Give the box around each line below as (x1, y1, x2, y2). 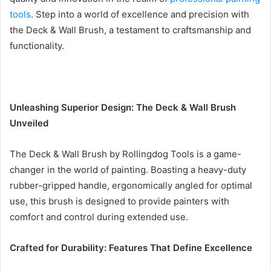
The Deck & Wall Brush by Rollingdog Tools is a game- (10, 148, 241, 160)
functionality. (10, 40, 64, 51)
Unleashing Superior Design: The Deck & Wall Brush (10, 102, 236, 113)
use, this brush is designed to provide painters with (10, 195, 229, 207)
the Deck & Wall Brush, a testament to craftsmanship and (10, 24, 251, 36)
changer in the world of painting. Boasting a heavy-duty (10, 164, 246, 175)
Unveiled (10, 117, 48, 129)
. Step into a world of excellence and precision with (31, 8, 249, 20)
